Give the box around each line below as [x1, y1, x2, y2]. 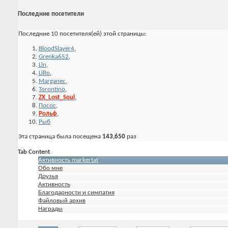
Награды [38, 205, 63, 212]
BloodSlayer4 [39, 45, 74, 52]
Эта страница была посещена [18, 133, 102, 140]
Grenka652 [39, 53, 69, 60]
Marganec [39, 77, 66, 84]
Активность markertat [38, 156, 98, 163]
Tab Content [18, 148, 50, 155]
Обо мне [38, 164, 63, 172]
